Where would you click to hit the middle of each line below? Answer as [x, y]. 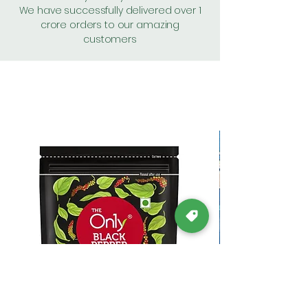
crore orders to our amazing [110, 25]
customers [110, 39]
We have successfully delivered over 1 [110, 10]
